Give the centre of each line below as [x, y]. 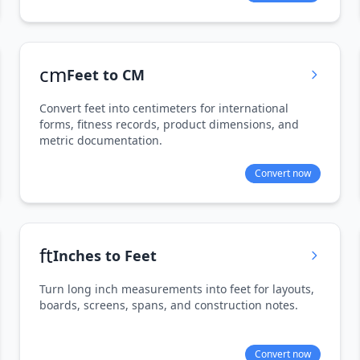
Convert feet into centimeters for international [164, 108]
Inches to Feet [105, 256]
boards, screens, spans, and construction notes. [169, 305]
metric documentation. [101, 140]
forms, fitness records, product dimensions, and [169, 124]
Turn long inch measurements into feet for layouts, [177, 289]
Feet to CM [106, 75]
